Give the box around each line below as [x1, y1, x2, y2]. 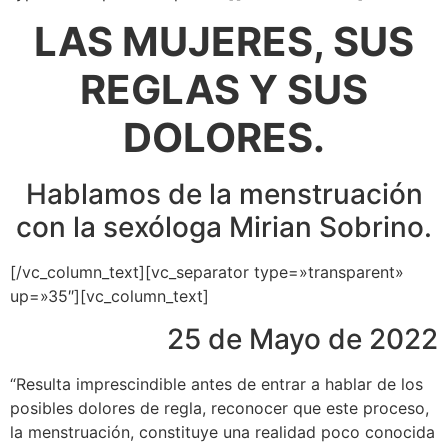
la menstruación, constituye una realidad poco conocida [10, 421, 435, 442]
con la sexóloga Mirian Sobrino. [16, 210, 432, 245]
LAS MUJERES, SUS [34, 17, 414, 67]
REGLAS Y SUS [80, 65, 368, 115]
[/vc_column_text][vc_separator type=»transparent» [10, 262, 404, 283]
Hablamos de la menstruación [25, 177, 423, 212]
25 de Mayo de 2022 [167, 321, 438, 356]
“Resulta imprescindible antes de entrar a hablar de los [10, 373, 423, 394]
